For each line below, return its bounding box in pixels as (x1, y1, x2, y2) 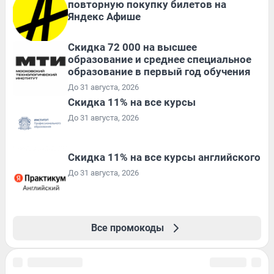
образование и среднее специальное (68, 53, 251, 66)
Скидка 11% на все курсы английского (68, 151, 261, 164)
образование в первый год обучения (68, 65, 251, 78)
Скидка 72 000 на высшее (68, 41, 197, 54)
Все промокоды (91, 222, 164, 234)
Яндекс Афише (68, 10, 141, 23)
